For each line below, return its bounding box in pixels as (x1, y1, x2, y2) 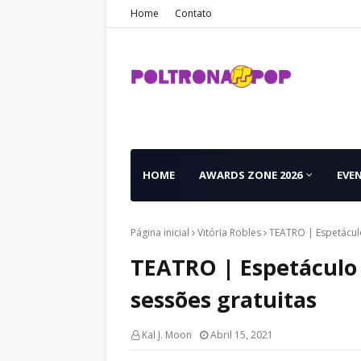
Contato (175, 6, 212, 20)
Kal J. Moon (142, 328, 192, 342)
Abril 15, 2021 (210, 328, 273, 342)
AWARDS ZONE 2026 (199, 168, 302, 182)
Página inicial (131, 226, 189, 239)
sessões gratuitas (131, 284, 317, 314)
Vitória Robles (197, 226, 261, 239)
